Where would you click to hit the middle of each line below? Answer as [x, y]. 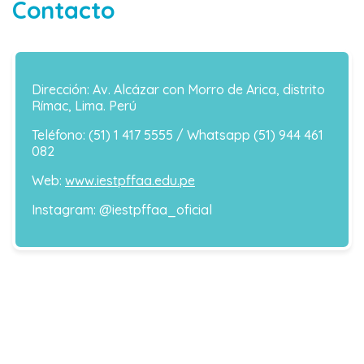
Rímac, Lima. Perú [84, 106]
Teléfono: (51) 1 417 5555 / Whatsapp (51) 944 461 [178, 135]
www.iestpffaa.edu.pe [130, 181]
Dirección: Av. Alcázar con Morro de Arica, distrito [178, 90]
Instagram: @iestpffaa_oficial [122, 210]
